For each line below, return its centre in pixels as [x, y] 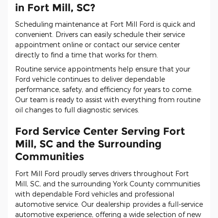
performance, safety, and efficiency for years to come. [104, 90]
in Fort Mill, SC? [55, 7]
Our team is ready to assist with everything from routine [108, 100]
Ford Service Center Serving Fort [100, 131]
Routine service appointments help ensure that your [103, 69]
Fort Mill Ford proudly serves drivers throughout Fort [102, 173]
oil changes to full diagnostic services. [77, 110]
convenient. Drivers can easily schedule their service [100, 35]
